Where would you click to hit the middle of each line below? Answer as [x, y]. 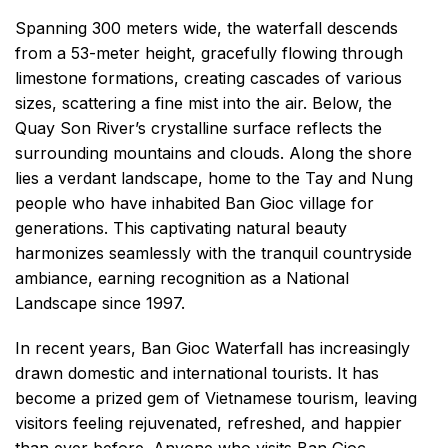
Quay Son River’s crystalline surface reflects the [198, 127]
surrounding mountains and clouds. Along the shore [213, 152]
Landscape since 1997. [100, 302]
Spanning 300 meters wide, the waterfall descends [206, 27]
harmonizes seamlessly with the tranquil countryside [213, 252]
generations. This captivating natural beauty [181, 227]
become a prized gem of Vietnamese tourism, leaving [216, 398]
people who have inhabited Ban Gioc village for [194, 202]
